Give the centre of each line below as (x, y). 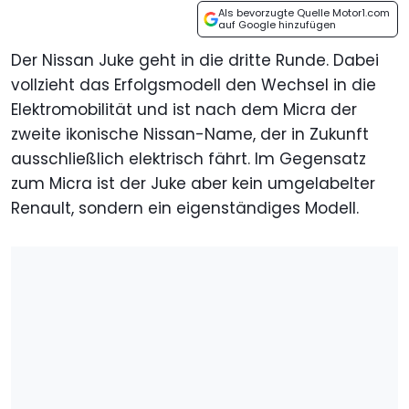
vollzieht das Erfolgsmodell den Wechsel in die (194, 85)
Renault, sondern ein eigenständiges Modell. (185, 209)
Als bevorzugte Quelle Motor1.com (304, 13)
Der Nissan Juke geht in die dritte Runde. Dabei (195, 61)
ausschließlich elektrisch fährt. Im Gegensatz (189, 159)
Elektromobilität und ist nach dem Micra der (184, 110)
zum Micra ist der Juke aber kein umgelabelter (193, 184)
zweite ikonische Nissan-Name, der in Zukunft (190, 135)
